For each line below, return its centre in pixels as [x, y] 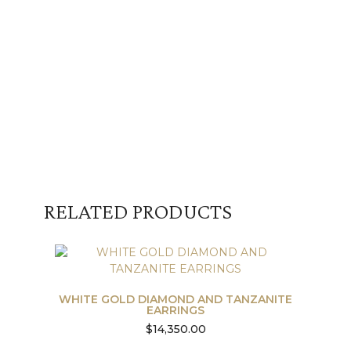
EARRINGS [175, 310]
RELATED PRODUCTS [138, 211]
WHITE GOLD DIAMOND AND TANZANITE [175, 299]
